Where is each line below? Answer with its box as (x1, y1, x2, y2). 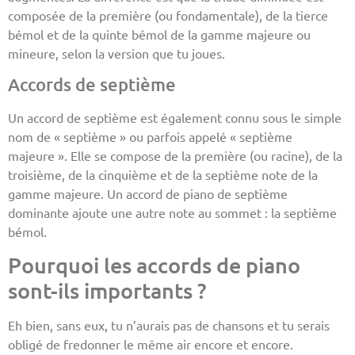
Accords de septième (8, 73, 176, 95)
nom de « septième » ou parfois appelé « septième (8, 128, 292, 144)
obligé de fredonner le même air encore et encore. (8, 336, 293, 353)
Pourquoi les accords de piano (8, 251, 300, 279)
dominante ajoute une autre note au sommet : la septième (8, 204, 337, 220)
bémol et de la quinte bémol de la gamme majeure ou (8, 26, 311, 43)
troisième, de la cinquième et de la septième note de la (8, 166, 318, 182)
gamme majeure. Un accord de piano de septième (8, 185, 288, 201)
